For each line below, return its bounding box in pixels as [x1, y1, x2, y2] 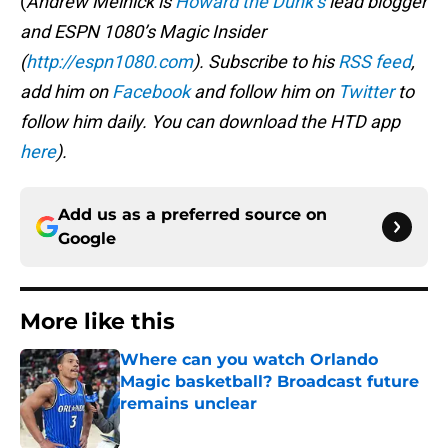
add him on [20, 81, 112, 103]
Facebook [112, 81, 190, 103]
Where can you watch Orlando [120, 350, 378, 370]
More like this [20, 308, 175, 336]
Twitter [338, 81, 394, 103]
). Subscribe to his [193, 51, 338, 73]
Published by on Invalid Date [119, 415, 293, 432]
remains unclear [120, 394, 257, 414]
